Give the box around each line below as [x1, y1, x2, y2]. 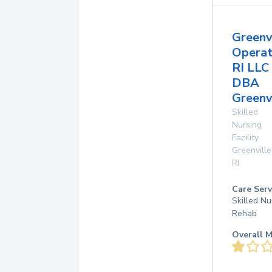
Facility [232, 132, 259, 143]
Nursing [232, 119, 262, 131]
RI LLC [232, 59, 269, 76]
